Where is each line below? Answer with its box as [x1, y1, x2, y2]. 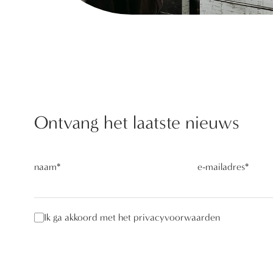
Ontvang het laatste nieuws [34, 112, 239, 133]
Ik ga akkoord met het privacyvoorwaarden [44, 211, 220, 223]
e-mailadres [197, 161, 245, 172]
